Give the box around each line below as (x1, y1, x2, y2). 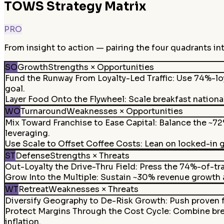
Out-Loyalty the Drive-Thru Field (4, 161, 135, 172)
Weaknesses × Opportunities (66, 106, 183, 116)
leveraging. (4, 127, 50, 138)
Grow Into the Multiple (4, 172, 96, 182)
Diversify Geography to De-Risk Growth (4, 195, 165, 206)
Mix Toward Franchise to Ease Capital (4, 117, 155, 128)
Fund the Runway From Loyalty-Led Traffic (4, 73, 172, 83)
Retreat (18, 184, 48, 194)
